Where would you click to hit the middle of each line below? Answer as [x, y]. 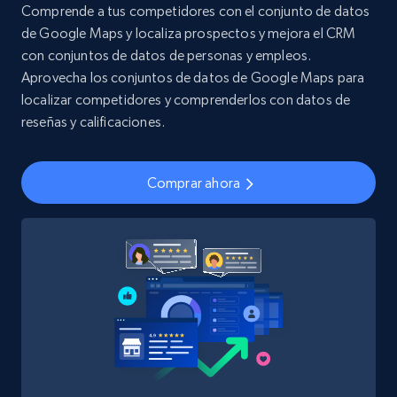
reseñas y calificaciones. [93, 122]
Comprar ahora [194, 183]
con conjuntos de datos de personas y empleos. [167, 56]
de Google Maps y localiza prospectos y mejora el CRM [189, 34]
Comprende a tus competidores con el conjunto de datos [196, 12]
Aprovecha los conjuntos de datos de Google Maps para [193, 78]
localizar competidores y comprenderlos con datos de [186, 100]
